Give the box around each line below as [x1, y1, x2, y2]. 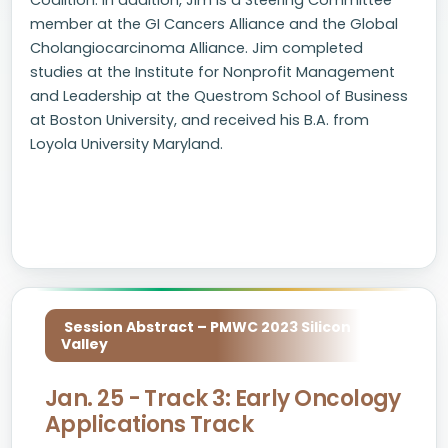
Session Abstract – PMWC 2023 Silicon [61, 317, 351, 337]
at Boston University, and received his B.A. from [30, 110, 369, 130]
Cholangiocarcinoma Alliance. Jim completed [30, 38, 363, 58]
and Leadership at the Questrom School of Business [30, 86, 408, 106]
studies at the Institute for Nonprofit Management [30, 62, 395, 82]
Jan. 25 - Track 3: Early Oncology [45, 383, 401, 414]
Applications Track [45, 409, 254, 440]
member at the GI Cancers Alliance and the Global [30, 14, 398, 34]
